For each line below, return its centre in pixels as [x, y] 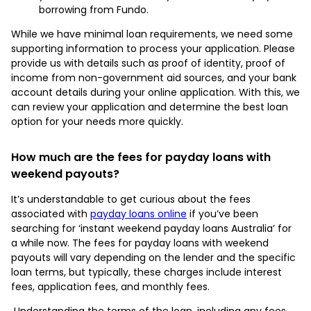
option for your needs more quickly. [99, 121]
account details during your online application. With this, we [155, 92]
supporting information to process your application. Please [153, 48]
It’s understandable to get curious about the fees [131, 199]
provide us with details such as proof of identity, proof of [148, 63]
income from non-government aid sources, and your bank [154, 77]
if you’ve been [222, 213]
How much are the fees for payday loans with [141, 157]
